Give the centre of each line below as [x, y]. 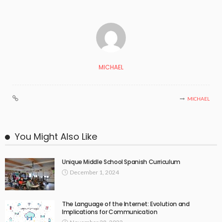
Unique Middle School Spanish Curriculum [121, 162]
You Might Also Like [56, 137]
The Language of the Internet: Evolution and [126, 204]
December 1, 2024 [94, 172]
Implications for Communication [110, 212]
